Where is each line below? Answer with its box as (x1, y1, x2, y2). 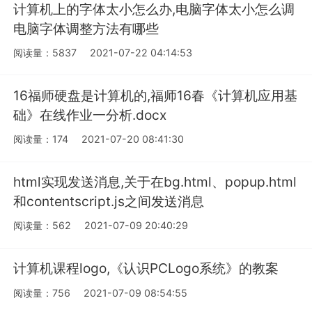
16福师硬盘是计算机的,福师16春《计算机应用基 (13, 86, 298, 104)
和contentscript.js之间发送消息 (13, 192, 205, 210)
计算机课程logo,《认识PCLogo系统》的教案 (13, 260, 279, 277)
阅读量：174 (13, 133, 69, 146)
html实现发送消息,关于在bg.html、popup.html (13, 173, 297, 190)
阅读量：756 (13, 286, 71, 299)
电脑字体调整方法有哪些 (13, 19, 159, 37)
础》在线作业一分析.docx (13, 106, 167, 123)
